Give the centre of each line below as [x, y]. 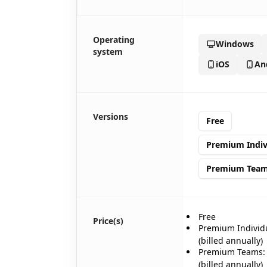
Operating [114, 39]
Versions [111, 116]
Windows [235, 44]
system [108, 51]
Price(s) [108, 221]
